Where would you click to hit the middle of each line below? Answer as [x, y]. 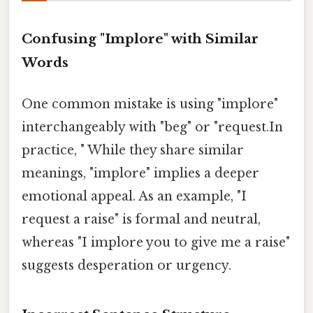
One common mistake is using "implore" [150, 104]
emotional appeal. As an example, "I [134, 197]
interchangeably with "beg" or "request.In [152, 128]
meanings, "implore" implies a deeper [140, 174]
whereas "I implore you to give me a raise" [156, 243]
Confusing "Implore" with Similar [140, 38]
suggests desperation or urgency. [126, 266]
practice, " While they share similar [133, 151]
